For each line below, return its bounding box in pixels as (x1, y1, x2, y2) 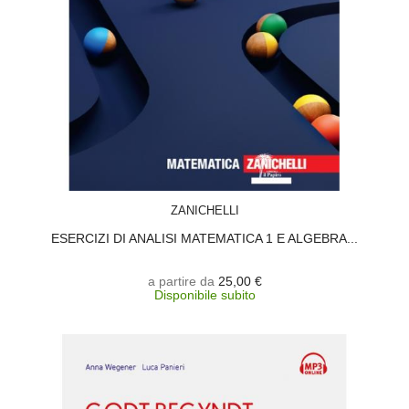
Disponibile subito (153, 288, 256, 302)
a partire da (147, 274, 215, 288)
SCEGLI (202, 193, 243, 205)
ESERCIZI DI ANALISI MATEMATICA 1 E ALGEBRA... (51, 231, 358, 246)
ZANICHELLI (170, 204, 239, 217)
